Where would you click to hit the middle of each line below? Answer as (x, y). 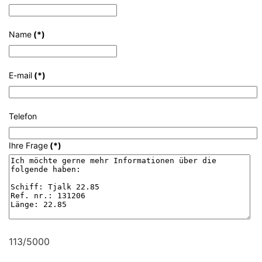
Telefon (23, 116)
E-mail (20, 75)
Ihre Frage (28, 145)
